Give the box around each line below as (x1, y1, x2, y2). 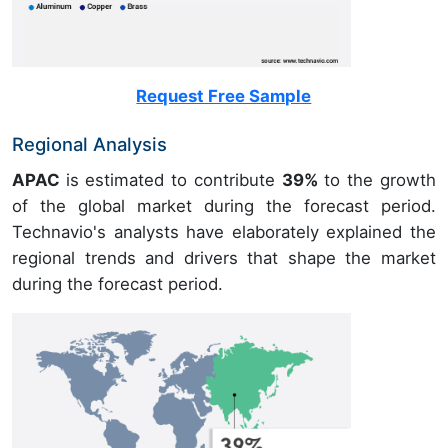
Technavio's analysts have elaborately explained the (12, 222, 436, 243)
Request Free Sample (136, 86, 312, 107)
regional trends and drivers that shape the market (12, 248, 436, 269)
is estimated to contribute (65, 170, 282, 191)
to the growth (317, 170, 436, 191)
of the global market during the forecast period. (12, 196, 436, 217)
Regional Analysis (12, 133, 167, 156)
